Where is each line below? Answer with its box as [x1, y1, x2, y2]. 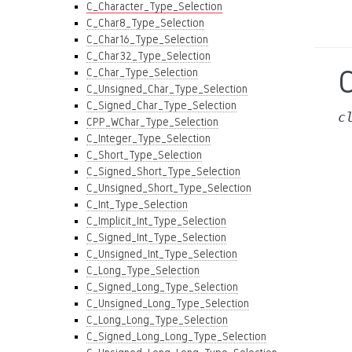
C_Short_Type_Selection [86, 148, 202, 161]
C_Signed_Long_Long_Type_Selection [86, 330, 266, 343]
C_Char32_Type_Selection [86, 49, 211, 62]
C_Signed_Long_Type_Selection [86, 280, 238, 293]
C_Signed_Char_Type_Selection [86, 99, 236, 112]
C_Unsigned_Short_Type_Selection [86, 181, 251, 194]
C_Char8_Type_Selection [86, 16, 204, 29]
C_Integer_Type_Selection [86, 132, 211, 145]
